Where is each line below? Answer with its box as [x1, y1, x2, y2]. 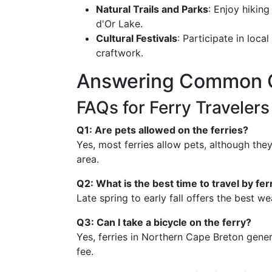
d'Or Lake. [96, 18, 143, 30]
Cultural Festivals [96, 32, 177, 44]
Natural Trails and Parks [96, 3, 208, 15]
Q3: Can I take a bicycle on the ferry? [76, 216, 251, 228]
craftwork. [96, 47, 143, 59]
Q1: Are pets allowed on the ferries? [76, 124, 248, 136]
